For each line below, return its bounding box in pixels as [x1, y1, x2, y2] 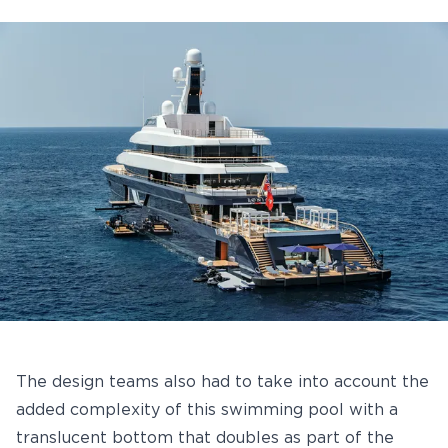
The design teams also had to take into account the [16, 374, 429, 390]
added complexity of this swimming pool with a [16, 402, 398, 418]
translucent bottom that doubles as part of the [16, 430, 394, 446]
